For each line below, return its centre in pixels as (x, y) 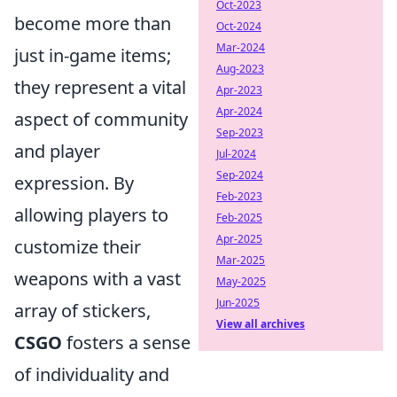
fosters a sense (126, 343)
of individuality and (92, 374)
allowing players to (91, 215)
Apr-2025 (239, 239)
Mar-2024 (241, 47)
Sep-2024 (240, 175)
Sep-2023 (240, 132)
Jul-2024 (236, 154)
